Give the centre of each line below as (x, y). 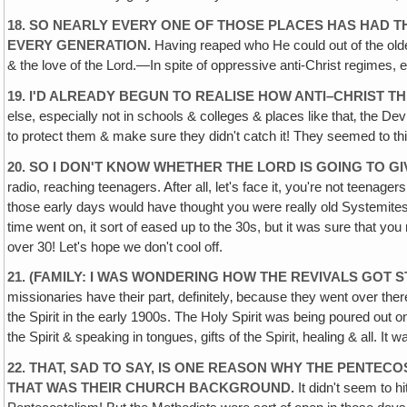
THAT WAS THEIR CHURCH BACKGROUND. (151, 388)
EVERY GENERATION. (79, 45)
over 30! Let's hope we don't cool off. (115, 247)
